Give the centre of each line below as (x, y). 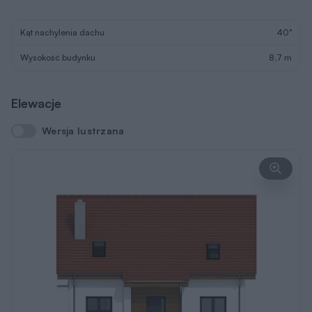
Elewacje (36, 103)
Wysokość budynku (58, 58)
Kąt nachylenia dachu (62, 32)
